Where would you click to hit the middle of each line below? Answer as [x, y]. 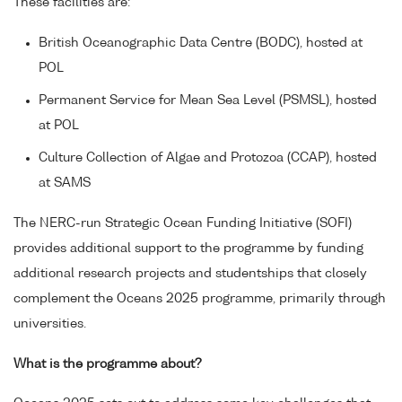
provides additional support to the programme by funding [188, 248]
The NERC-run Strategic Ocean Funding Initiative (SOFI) [183, 223]
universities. [50, 323]
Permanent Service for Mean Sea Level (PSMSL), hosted [208, 100]
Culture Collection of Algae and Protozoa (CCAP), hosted [208, 157]
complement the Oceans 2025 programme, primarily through [200, 298]
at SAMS [65, 183]
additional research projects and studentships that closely [190, 273]
